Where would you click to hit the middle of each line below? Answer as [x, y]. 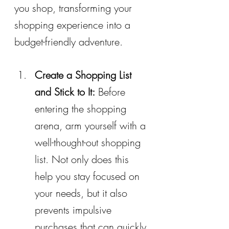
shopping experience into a [74, 25]
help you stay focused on [89, 176]
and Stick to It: [65, 91]
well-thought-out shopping [89, 142]
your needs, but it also [83, 193]
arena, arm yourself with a [92, 125]
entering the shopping [82, 108]
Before [112, 91]
